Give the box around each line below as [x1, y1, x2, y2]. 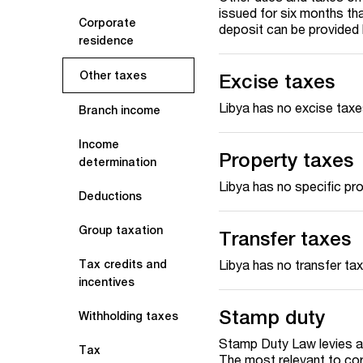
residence [79, 34, 134, 47]
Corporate [79, 16, 136, 29]
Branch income [79, 104, 160, 117]
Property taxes [219, 148, 354, 171]
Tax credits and [79, 258, 167, 271]
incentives [79, 275, 135, 288]
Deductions [79, 190, 142, 203]
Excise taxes [219, 70, 335, 92]
